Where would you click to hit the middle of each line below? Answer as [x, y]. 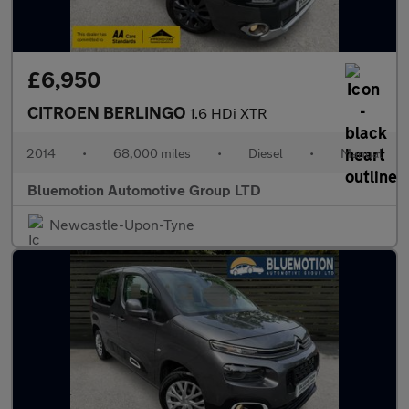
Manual [362, 153]
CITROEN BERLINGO [109, 112]
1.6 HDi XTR [228, 113]
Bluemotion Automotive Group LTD [144, 189]
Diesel [266, 153]
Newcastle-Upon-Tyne [122, 224]
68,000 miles [152, 153]
